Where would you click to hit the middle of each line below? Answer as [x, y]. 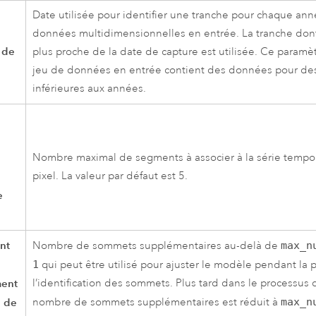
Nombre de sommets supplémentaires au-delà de [157, 246]
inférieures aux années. [90, 89]
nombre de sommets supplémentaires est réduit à [157, 303]
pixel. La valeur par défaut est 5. [110, 176]
